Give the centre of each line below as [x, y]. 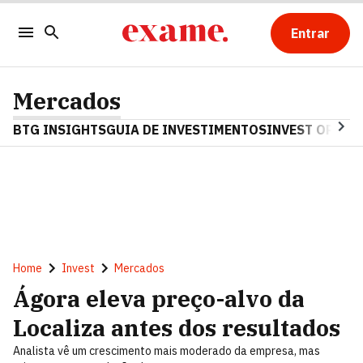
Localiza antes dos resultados [177, 328]
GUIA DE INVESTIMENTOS [186, 130]
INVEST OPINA [312, 130]
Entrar [310, 33]
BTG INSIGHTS [60, 130]
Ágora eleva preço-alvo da [159, 299]
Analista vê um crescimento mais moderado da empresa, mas [167, 351]
